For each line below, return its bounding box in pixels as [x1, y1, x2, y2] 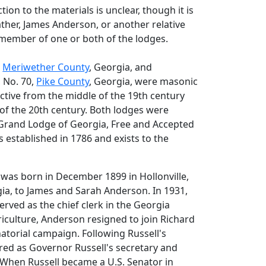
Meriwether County [2, 61, 90, 74]
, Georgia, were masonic [89, 75, 198, 88]
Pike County [36, 75, 90, 88]
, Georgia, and [89, 61, 153, 74]
